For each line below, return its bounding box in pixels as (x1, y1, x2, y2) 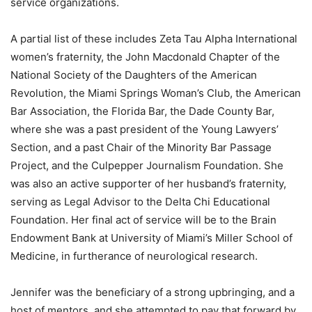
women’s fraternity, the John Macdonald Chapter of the (10, 49, 280, 63)
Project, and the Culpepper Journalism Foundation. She (10, 158, 283, 172)
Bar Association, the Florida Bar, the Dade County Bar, (10, 104, 274, 118)
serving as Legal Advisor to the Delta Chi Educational (10, 194, 270, 208)
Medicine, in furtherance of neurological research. (10, 249, 258, 263)
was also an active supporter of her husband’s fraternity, (10, 176, 286, 190)
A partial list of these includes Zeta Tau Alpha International (10, 31, 297, 45)
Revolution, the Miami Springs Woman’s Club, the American (10, 86, 301, 100)
